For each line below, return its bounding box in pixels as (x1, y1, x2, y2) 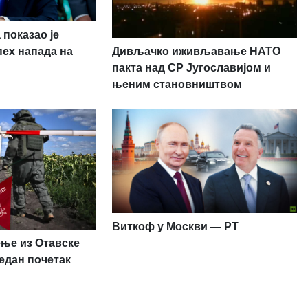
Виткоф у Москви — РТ (111, 221, 239, 233)
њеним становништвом (111, 78, 242, 90)
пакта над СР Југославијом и (111, 61, 271, 74)
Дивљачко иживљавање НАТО (111, 45, 280, 57)
